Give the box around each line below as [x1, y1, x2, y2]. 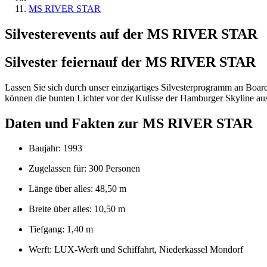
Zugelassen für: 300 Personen [29, 163, 140, 174]
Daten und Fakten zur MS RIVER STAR [5, 115, 253, 131]
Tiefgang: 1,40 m [29, 224, 93, 235]
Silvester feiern [5, 54, 98, 70]
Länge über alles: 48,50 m [29, 184, 126, 194]
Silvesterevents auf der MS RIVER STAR [5, 26, 257, 42]
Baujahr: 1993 [29, 143, 82, 154]
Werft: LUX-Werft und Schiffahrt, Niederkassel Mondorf [29, 244, 243, 255]
